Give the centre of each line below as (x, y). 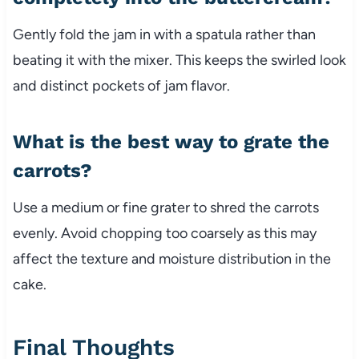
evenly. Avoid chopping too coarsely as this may (164, 234)
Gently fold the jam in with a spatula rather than (164, 35)
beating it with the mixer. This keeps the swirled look (179, 61)
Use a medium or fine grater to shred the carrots (165, 208)
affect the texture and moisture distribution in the (171, 259)
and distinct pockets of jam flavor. (121, 86)
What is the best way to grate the (171, 142)
